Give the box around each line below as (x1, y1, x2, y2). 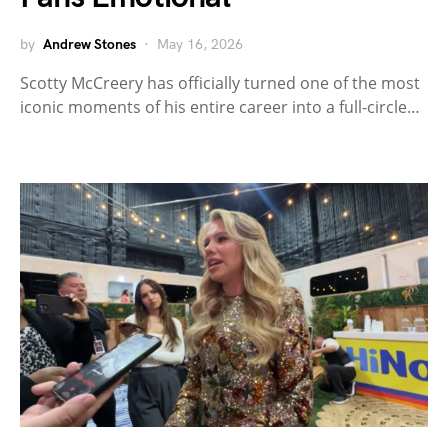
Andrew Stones (43, 35, 136, 53)
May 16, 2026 (157, 35, 243, 53)
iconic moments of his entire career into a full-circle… (20, 95, 420, 118)
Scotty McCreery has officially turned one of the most (20, 71, 420, 94)
